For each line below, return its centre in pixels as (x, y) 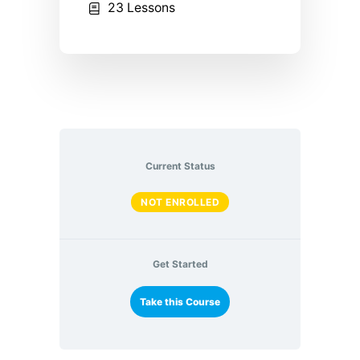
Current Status (180, 166)
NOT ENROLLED (180, 202)
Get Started (180, 264)
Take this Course (180, 302)
